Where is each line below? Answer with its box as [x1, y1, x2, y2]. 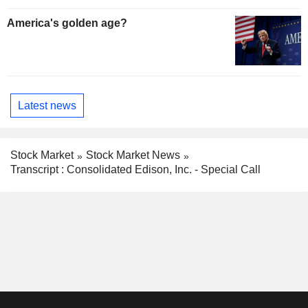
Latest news [18, 99, 76, 111]
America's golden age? [7, 17, 127, 30]
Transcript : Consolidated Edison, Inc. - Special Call [10, 163, 261, 175]
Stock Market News [86, 149, 180, 162]
